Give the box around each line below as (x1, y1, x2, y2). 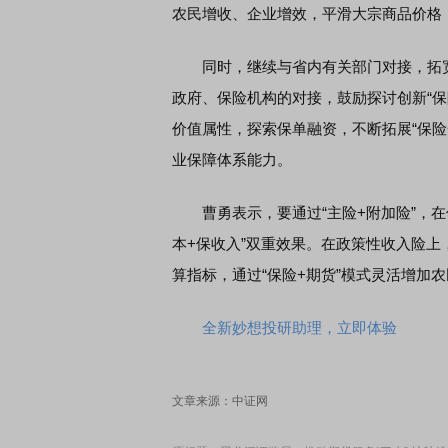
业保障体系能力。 (172, 151, 292, 168)
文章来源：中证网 (172, 394, 268, 408)
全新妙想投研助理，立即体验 (202, 319, 397, 336)
